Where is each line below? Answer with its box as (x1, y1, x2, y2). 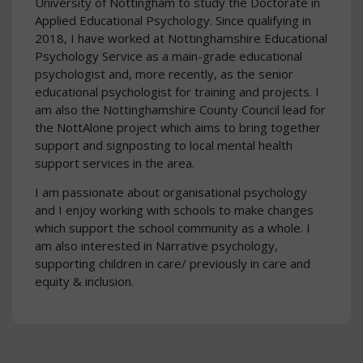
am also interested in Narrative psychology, (35, 237, 278, 254)
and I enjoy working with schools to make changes (35, 202, 314, 218)
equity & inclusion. (35, 273, 134, 289)
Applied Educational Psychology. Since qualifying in (35, 12, 311, 29)
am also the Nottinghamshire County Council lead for (35, 101, 326, 118)
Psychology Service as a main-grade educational (35, 48, 302, 65)
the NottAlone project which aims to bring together (35, 119, 321, 136)
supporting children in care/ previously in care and (35, 255, 310, 271)
